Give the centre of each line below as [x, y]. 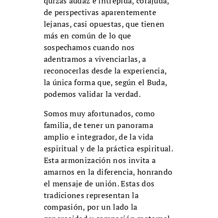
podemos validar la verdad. [92, 94]
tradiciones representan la [91, 195]
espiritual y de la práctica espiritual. [108, 149]
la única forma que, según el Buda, [105, 82]
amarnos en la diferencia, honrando [108, 172]
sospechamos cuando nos [89, 47]
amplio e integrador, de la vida [99, 137]
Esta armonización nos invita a [100, 160]
